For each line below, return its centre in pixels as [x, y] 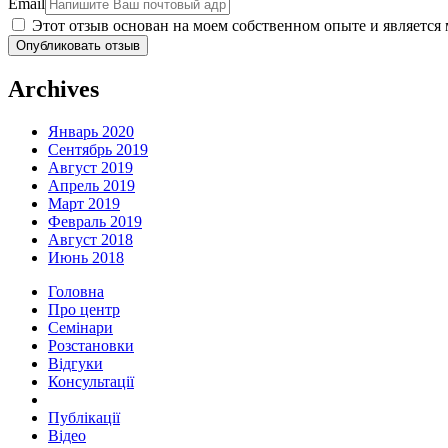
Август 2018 [90, 239]
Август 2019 [90, 167]
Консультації [91, 381]
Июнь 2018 [86, 257]
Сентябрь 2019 [98, 149]
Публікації [84, 417]
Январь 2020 [91, 131]
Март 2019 [84, 203]
